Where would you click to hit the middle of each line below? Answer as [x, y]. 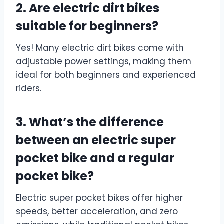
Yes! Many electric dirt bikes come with [100, 48]
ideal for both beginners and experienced [106, 75]
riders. [29, 89]
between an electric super [96, 140]
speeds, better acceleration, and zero [97, 212]
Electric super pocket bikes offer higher [99, 198]
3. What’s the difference [90, 122]
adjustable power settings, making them [104, 62]
